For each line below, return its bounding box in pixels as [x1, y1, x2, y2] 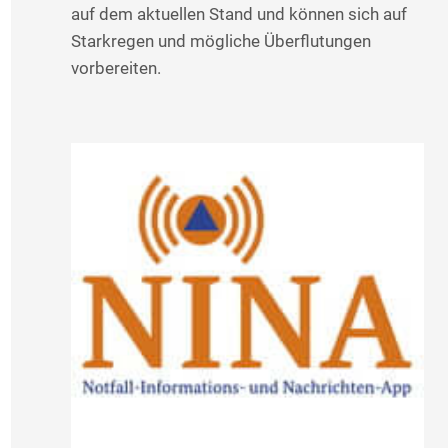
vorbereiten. [70, 58, 161, 79]
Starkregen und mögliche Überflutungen [70, 31, 371, 52]
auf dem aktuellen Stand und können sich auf [70, 4, 407, 25]
